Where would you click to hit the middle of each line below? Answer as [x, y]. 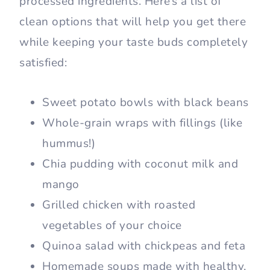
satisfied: [43, 63]
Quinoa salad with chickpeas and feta [144, 246]
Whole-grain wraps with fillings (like [143, 123]
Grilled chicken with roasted [119, 205]
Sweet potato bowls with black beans [146, 103]
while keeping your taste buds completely [133, 42]
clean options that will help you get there [133, 22]
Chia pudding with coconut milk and [140, 164]
